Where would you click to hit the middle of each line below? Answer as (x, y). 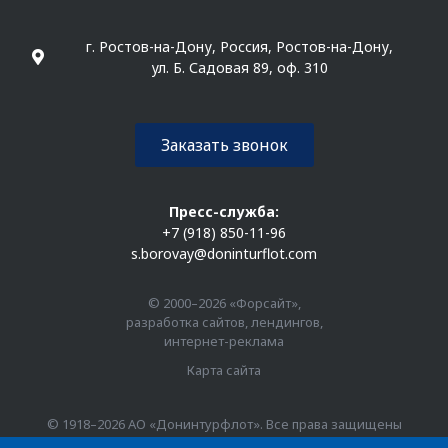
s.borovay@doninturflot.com (224, 253)
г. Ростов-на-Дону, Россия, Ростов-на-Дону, (239, 46)
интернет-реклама (224, 340)
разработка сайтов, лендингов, (224, 321)
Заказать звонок (224, 144)
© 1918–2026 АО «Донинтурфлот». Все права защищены (224, 423)
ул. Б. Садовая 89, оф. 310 (239, 67)
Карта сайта (224, 369)
